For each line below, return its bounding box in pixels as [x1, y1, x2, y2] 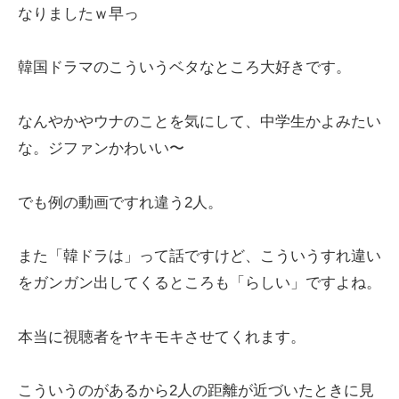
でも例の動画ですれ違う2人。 [18, 193, 223, 211]
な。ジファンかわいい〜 [18, 140, 184, 158]
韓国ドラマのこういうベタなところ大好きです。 [18, 59, 351, 77]
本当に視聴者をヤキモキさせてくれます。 [18, 328, 305, 346]
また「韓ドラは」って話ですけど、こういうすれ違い [18, 248, 381, 265]
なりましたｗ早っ [18, 4, 139, 22]
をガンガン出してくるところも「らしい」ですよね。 [18, 274, 381, 292]
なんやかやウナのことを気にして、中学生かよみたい [18, 113, 381, 131]
